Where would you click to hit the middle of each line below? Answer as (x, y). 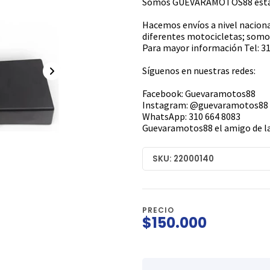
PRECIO (158, 210)
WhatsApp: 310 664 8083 (191, 117)
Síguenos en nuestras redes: (199, 71)
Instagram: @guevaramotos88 (205, 105)
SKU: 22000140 (183, 159)
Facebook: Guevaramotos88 (199, 94)
